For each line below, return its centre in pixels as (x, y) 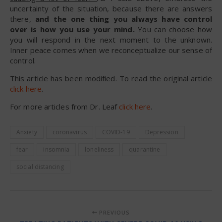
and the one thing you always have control (124, 19)
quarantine (145, 149)
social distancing (40, 166)
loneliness (99, 149)
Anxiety (27, 132)
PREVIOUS (113, 212)
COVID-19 (116, 132)
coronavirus (69, 132)
